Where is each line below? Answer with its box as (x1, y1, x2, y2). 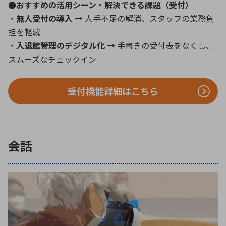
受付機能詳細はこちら (68, 84, 158, 98)
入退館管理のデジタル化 (16, 39, 105, 51)
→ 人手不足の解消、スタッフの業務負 (73, 12, 214, 24)
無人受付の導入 (16, 12, 73, 24)
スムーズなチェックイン (8, 52, 96, 65)
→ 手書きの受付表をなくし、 (105, 39, 214, 51)
